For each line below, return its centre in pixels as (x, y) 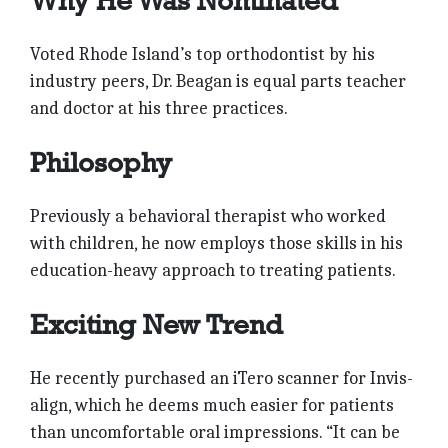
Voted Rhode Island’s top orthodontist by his (202, 55)
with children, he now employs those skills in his (216, 244)
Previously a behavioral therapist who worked (208, 217)
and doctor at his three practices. (159, 109)
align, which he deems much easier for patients (212, 406)
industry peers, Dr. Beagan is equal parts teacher (218, 82)
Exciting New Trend (156, 324)
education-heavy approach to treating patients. (213, 271)
